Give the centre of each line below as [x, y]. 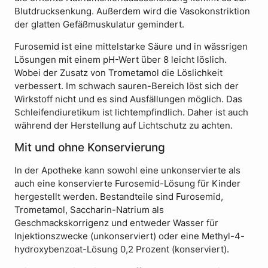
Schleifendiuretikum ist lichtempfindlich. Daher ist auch [131, 112]
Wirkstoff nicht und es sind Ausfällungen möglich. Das [128, 99]
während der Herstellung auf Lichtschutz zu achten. [124, 125]
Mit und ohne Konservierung [90, 148]
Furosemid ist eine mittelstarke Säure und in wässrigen [131, 46]
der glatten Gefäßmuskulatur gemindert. [99, 24]
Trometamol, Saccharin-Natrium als [89, 210]
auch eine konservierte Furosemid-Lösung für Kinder [127, 184]
